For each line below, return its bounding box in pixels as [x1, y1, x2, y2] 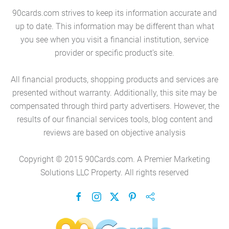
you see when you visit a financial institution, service [20, 35, 209, 44]
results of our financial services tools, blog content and [16, 114, 213, 124]
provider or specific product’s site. [55, 48, 174, 58]
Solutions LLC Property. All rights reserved [40, 168, 189, 177]
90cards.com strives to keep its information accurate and [12, 8, 217, 18]
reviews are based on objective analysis [43, 128, 186, 138]
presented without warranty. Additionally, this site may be [12, 88, 217, 98]
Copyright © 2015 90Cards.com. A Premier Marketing [19, 154, 210, 164]
